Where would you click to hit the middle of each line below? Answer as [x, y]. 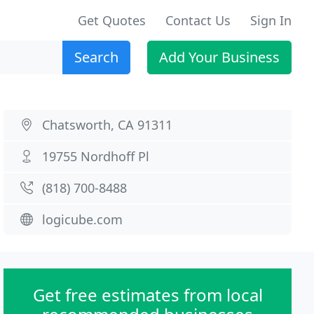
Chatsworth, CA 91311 [108, 125]
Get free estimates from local [148, 295]
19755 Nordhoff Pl [96, 156]
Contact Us [198, 20]
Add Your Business [219, 57]
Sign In [271, 20]
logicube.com [83, 219]
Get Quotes [112, 20]
